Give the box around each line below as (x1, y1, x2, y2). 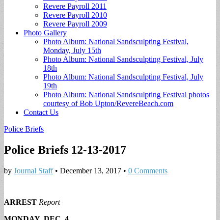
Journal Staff (14, 166, 53, 175)
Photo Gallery (24, 28, 67, 37)
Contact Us (24, 108, 58, 116)
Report (39, 197, 60, 206)
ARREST (4, 197, 39, 206)
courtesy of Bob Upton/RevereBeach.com (43, 99, 173, 108)
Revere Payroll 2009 (43, 20, 107, 28)
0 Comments (128, 166, 167, 175)
